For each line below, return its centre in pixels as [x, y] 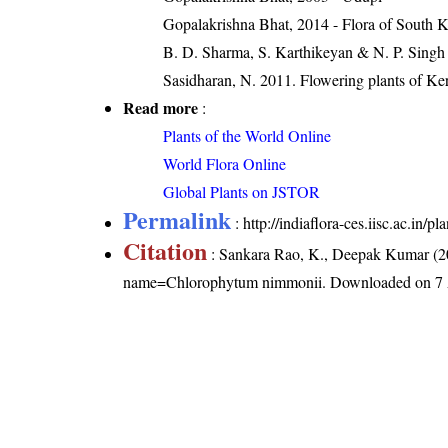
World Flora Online [225, 163]
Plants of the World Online [247, 135]
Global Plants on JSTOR [242, 191]
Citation [165, 250]
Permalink [177, 219]
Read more [161, 107]
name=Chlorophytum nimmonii [223, 281]
